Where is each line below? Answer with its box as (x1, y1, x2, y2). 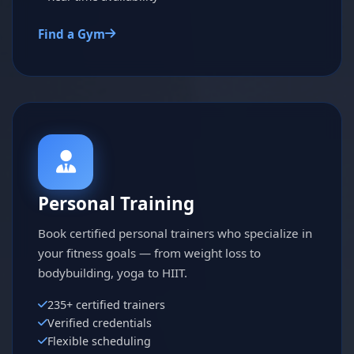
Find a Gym (38, 25, 105, 42)
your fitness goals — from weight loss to (38, 244, 261, 261)
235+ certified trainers (47, 296, 165, 312)
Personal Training (38, 190, 194, 216)
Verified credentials (47, 314, 152, 330)
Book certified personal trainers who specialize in (38, 224, 312, 241)
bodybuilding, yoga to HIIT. (38, 264, 187, 281)
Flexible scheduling (47, 333, 151, 348)
